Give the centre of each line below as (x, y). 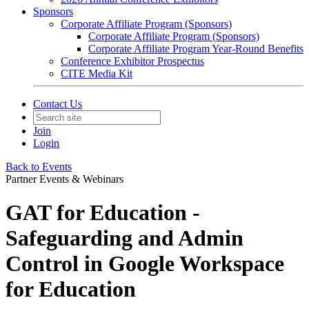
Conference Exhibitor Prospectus (132, 61)
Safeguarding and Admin (124, 238)
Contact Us (58, 104)
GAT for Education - (103, 213)
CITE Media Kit (97, 73)
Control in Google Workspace (145, 264)
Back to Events (39, 167)
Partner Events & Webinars (64, 179)
